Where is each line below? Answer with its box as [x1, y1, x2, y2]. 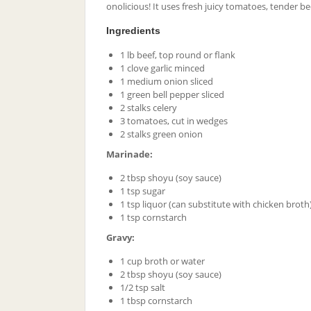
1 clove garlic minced [120, 61, 205, 74]
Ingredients [106, 24, 160, 36]
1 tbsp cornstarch [120, 294, 192, 307]
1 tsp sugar [120, 184, 165, 197]
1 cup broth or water [120, 254, 205, 267]
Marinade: [106, 147, 153, 160]
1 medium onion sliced [120, 74, 213, 87]
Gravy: [106, 230, 135, 244]
